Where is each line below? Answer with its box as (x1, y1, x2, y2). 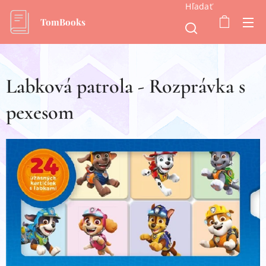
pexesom (6, 100, 74, 125)
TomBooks (40, 16, 85, 28)
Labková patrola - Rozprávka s (6, 74, 245, 99)
